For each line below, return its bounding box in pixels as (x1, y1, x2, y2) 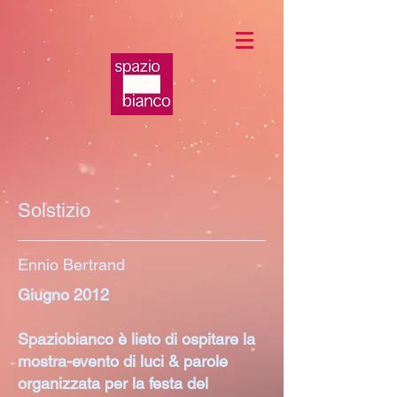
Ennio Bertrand (18, 255, 125, 274)
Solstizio (18, 199, 90, 222)
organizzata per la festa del (18, 374, 208, 393)
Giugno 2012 (18, 285, 109, 304)
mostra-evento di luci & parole (18, 352, 228, 370)
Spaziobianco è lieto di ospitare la (18, 330, 255, 348)
